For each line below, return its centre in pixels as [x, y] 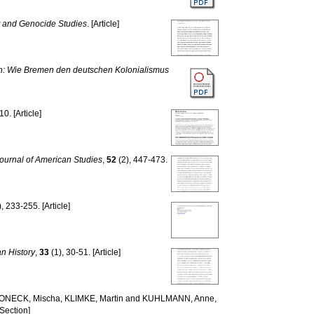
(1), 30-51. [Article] [85, 252]
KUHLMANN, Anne [179, 299]
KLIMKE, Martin [94, 299]
